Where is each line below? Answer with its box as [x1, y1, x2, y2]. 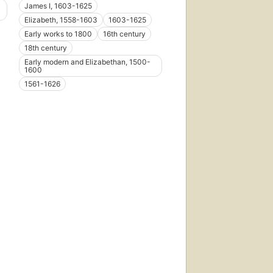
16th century [102, 29, 146, 39]
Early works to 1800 [24, 29, 92, 39]
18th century [24, 43, 67, 53]
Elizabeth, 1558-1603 [24, 15, 97, 25]
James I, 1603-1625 [24, 1, 92, 11]
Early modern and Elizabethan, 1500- [24, 57, 151, 67]
